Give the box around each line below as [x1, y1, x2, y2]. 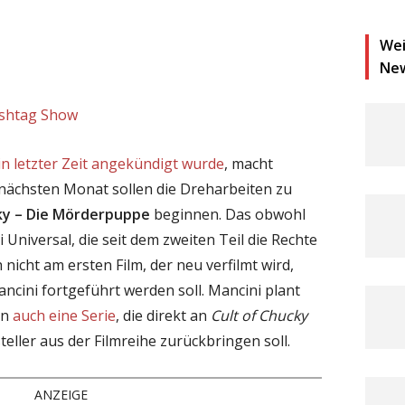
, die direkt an [116, 305, 211, 325]
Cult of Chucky [211, 305, 307, 325]
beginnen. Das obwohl [150, 203, 306, 224]
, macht [224, 153, 273, 174]
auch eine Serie [13, 305, 116, 325]
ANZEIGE [34, 385, 89, 403]
